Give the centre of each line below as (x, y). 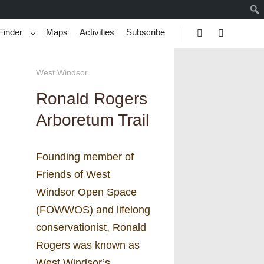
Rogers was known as (88, 245)
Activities (97, 32)
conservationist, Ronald (91, 227)
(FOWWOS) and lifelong (93, 209)
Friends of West (73, 174)
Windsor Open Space (86, 192)
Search (212, 49)
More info (240, 49)
